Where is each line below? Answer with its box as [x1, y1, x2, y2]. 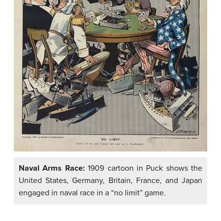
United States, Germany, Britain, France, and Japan [19, 175, 202, 185]
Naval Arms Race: [19, 163, 85, 173]
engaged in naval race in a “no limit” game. [19, 187, 166, 198]
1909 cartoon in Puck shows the [84, 163, 202, 173]
